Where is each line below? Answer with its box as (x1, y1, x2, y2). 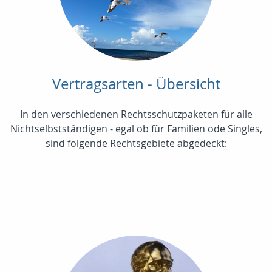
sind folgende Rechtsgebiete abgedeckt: (45, 137, 227, 151)
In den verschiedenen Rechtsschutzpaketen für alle (19, 107, 253, 121)
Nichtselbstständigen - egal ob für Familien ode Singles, (10, 122, 262, 136)
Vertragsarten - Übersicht (52, 74, 220, 94)
